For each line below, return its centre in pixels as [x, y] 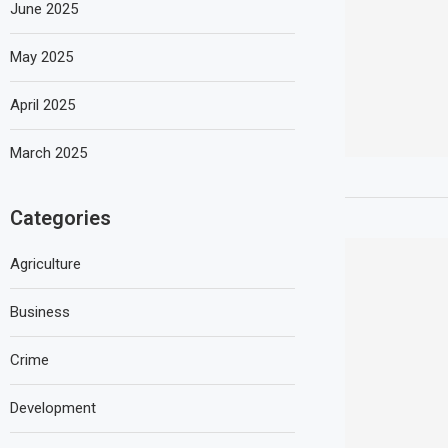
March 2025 [48, 153]
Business [40, 312]
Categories [60, 218]
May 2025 [41, 57]
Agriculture [45, 264]
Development [53, 408]
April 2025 [42, 105]
